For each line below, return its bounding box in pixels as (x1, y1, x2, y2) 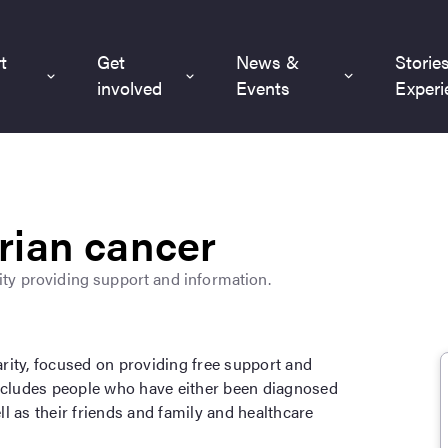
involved (97, 74, 163, 100)
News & (236, 48, 300, 74)
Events (236, 74, 291, 100)
